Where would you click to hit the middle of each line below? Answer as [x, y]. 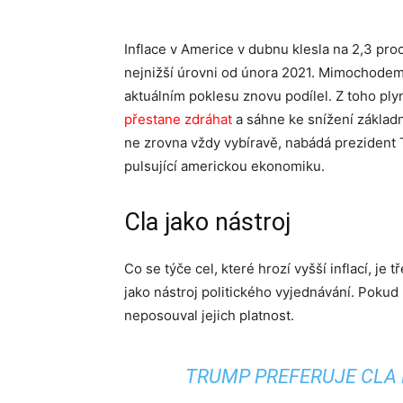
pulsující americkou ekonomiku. [224, 166]
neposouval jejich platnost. [209, 315]
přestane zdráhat [178, 119]
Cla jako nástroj [207, 222]
